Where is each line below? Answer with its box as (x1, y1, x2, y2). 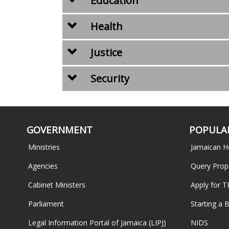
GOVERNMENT (27, 123, 93, 136)
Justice (88, 45, 123, 59)
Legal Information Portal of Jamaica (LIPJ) (28, 217, 166, 227)
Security (88, 72, 130, 85)
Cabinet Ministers (28, 179, 85, 190)
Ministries (28, 142, 60, 152)
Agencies (28, 161, 58, 171)
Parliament (28, 198, 64, 209)
